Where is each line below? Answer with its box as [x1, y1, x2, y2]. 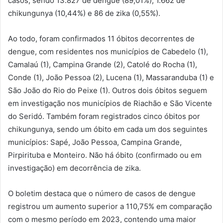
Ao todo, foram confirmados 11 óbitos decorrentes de [8, 33, 195, 43]
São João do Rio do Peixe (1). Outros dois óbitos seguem [8, 85, 207, 95]
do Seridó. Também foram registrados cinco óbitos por [8, 111, 200, 121]
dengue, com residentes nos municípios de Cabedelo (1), [8, 46, 208, 56]
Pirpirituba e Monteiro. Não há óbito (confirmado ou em [8, 150, 202, 160]
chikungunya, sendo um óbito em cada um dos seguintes [8, 124, 208, 134]
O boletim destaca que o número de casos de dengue [8, 188, 196, 198]
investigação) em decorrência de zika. [8, 163, 141, 173]
